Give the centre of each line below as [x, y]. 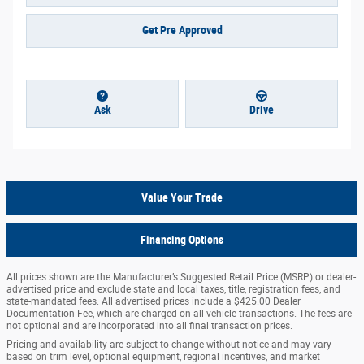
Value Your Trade [182, 197]
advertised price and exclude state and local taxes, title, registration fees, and [173, 289]
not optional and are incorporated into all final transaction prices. [149, 325]
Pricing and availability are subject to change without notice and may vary [169, 344]
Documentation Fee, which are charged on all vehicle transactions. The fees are [179, 313]
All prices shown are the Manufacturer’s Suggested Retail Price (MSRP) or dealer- [181, 277]
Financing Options [182, 239]
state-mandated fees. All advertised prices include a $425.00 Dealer [154, 301]
